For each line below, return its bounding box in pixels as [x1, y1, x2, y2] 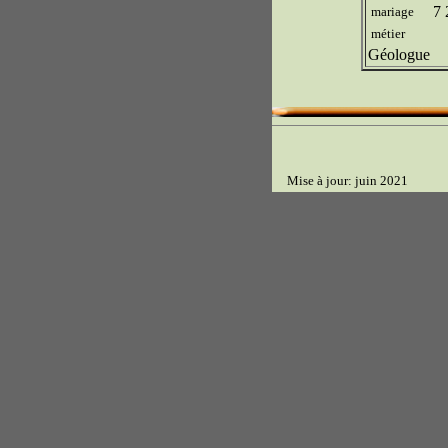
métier [371, 25, 405, 41]
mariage [371, 3, 414, 19]
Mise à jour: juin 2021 [275, 172, 408, 188]
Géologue [368, 45, 430, 63]
